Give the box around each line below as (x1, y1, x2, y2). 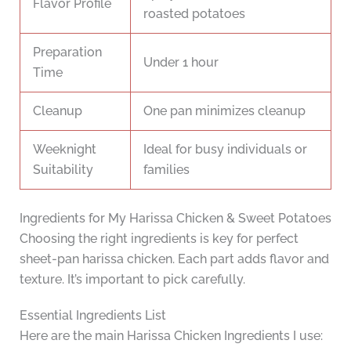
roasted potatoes (143, 5, 245, 21)
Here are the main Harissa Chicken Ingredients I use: (19, 327, 323, 343)
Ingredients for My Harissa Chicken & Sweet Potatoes (19, 210, 331, 226)
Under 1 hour (143, 54, 219, 70)
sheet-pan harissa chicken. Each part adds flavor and (19, 251, 329, 266)
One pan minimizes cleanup (143, 103, 306, 118)
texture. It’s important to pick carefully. (19, 271, 245, 287)
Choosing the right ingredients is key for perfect (19, 230, 299, 246)
